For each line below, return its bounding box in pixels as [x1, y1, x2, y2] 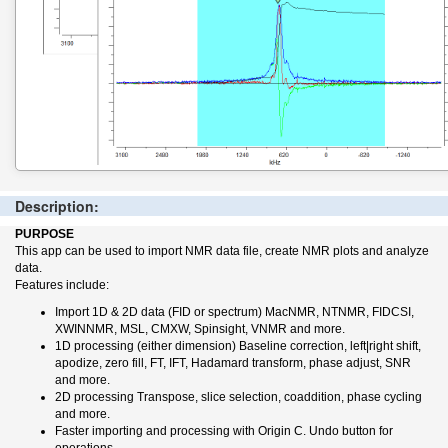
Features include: [15, 277, 109, 292]
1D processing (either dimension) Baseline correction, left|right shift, [55, 338, 421, 353]
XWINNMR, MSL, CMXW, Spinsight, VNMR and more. [55, 321, 345, 336]
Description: [15, 195, 99, 216]
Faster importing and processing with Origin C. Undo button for [55, 423, 393, 438]
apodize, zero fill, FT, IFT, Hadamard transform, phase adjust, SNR [55, 355, 411, 370]
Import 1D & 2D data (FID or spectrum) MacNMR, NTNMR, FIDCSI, [55, 304, 414, 319]
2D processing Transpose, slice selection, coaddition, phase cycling [55, 389, 422, 404]
